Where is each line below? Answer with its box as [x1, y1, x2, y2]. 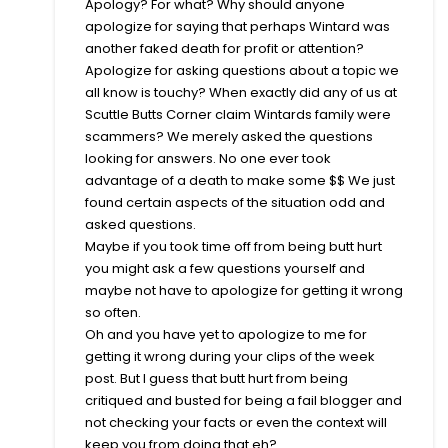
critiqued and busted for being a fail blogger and [85, 390, 402, 410]
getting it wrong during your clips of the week [85, 346, 375, 366]
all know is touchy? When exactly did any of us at [85, 82, 397, 102]
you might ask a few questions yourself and [85, 258, 365, 278]
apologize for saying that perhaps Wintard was [85, 16, 390, 36]
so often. [85, 302, 141, 322]
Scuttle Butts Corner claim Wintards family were [85, 104, 391, 124]
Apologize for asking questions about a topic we [85, 60, 399, 80]
